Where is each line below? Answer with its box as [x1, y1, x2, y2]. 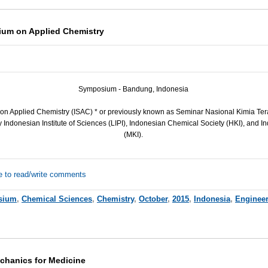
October [138, 194, 167, 203]
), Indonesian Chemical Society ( [123, 118, 229, 127]
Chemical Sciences [21, 194, 92, 203]
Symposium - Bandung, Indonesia [78, 84, 188, 93]
